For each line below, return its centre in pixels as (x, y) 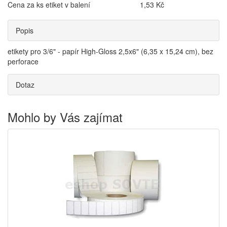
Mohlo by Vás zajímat (65, 117)
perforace (23, 61)
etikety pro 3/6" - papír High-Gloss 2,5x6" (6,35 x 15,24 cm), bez (110, 51)
